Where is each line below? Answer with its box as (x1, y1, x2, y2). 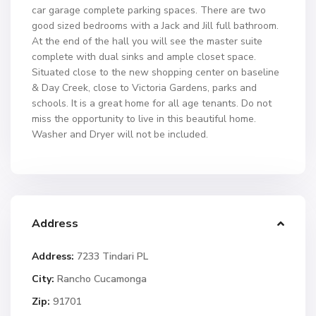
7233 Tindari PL (74, 250, 148, 263)
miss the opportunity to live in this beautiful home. (32, 112, 256, 126)
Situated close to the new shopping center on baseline (32, 66, 279, 79)
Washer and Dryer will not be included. (32, 128, 208, 141)
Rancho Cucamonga (57, 272, 147, 286)
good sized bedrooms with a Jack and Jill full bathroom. (32, 19, 279, 32)
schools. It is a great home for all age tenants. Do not (32, 97, 272, 110)
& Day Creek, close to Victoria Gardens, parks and (32, 81, 257, 95)
